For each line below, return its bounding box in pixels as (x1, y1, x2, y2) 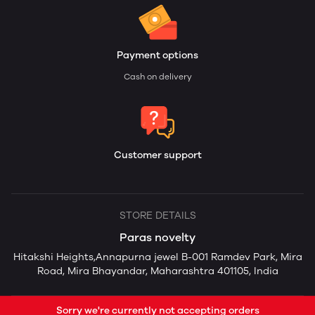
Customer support (113, 149, 202, 162)
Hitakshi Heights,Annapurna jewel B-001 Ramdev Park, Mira (13, 251, 302, 264)
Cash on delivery (123, 72, 192, 82)
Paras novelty (120, 231, 195, 245)
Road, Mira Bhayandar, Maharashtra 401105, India (37, 265, 278, 278)
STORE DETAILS (119, 210, 196, 222)
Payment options (117, 49, 198, 62)
